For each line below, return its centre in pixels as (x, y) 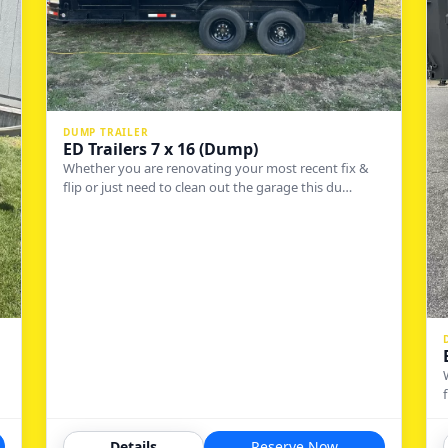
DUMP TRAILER (106, 132)
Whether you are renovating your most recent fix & (216, 168)
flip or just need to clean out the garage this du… (207, 187)
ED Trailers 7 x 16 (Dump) (160, 149)
